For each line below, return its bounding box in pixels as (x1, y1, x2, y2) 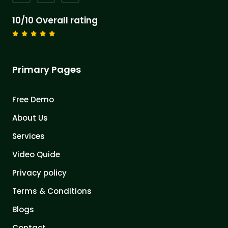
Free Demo (12, 94, 54, 105)
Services (12, 130, 45, 141)
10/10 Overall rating (12, 14, 98, 26)
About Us (12, 112, 48, 123)
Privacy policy (12, 167, 67, 178)
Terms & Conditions (12, 185, 92, 196)
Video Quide (12, 149, 60, 160)
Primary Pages (12, 63, 81, 76)
